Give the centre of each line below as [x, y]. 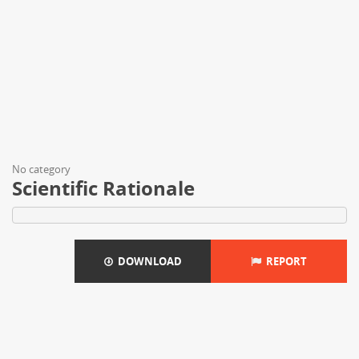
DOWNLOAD [147, 261]
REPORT [284, 261]
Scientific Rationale [103, 188]
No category [41, 169]
